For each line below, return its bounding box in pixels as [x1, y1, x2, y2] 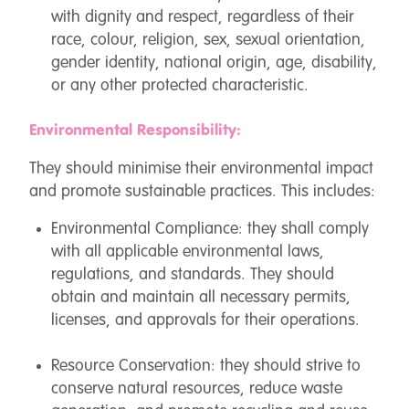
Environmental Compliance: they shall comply [51, 221, 369, 237]
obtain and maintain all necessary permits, [51, 289, 351, 306]
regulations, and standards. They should [51, 267, 334, 283]
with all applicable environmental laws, [51, 244, 324, 260]
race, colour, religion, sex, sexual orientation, [51, 32, 365, 48]
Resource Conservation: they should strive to [51, 358, 361, 374]
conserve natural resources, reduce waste [51, 381, 342, 397]
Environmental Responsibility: [29, 123, 241, 140]
